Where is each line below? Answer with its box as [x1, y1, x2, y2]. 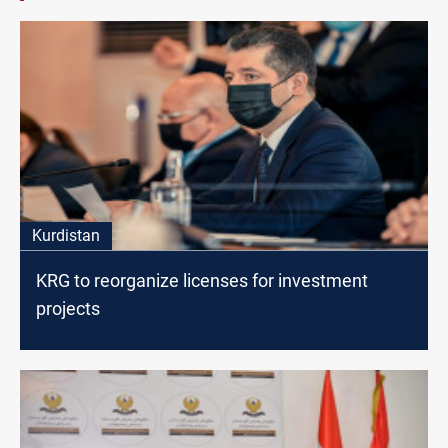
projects [36, 297, 100, 319]
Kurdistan [32, 225, 100, 245]
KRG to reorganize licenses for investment [36, 269, 368, 291]
